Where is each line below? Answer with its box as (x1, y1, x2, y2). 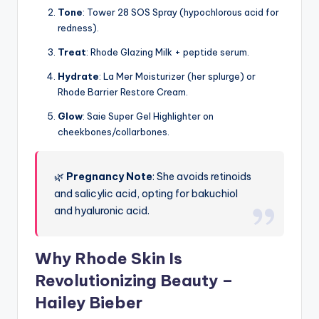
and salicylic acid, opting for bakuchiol (54, 187, 239, 201)
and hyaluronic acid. (54, 204, 150, 218)
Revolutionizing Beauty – (35, 271, 234, 291)
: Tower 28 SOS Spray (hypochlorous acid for (83, 6, 279, 19)
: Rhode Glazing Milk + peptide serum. (86, 46, 249, 58)
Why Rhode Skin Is (35, 249, 182, 269)
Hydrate (58, 70, 99, 83)
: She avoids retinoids (152, 170, 252, 184)
